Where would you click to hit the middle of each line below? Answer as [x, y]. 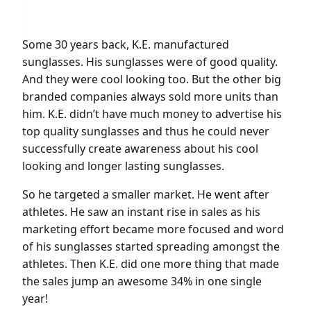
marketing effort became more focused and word [153, 229]
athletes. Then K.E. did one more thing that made [151, 264]
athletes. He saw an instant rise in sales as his [141, 212]
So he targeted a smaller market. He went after [146, 194]
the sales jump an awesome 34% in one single [142, 281]
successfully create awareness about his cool [140, 149]
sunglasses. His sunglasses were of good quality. [150, 62]
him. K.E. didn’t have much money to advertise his [152, 114]
